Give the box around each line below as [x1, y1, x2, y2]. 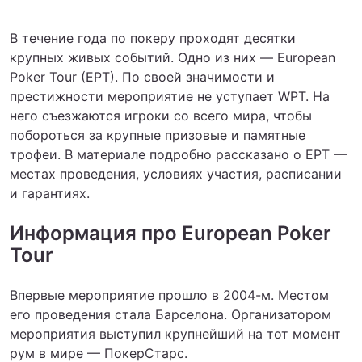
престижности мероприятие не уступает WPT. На [10, 88, 330, 104]
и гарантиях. [10, 185, 90, 201]
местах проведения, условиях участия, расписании [10, 166, 342, 182]
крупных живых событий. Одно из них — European [10, 49, 335, 65]
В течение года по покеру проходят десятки [10, 30, 296, 46]
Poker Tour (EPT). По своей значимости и [10, 69, 275, 85]
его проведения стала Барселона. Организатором [10, 306, 331, 322]
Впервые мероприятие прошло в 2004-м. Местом [10, 287, 329, 303]
